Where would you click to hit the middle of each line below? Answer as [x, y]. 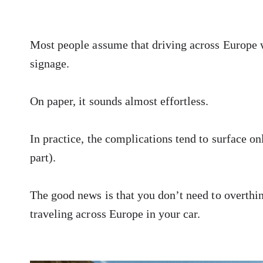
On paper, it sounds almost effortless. [119, 101]
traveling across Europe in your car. [115, 214]
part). [43, 158]
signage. [50, 64]
